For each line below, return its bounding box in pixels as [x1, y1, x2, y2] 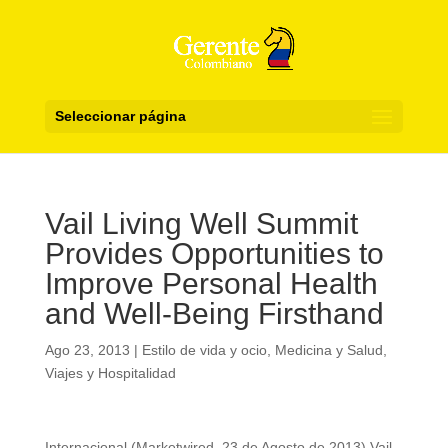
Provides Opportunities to [44, 237, 384, 270]
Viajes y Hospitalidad [44, 365, 176, 381]
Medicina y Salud [274, 342, 383, 358]
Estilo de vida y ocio [141, 342, 267, 358]
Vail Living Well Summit [44, 207, 358, 240]
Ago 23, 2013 [44, 342, 130, 358]
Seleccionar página [54, 108, 186, 124]
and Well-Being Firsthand [44, 297, 384, 330]
